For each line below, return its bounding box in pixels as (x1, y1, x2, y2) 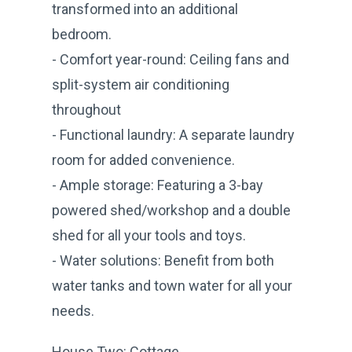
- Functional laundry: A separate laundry (52, 126, 295, 143)
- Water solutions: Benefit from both (52, 251, 274, 269)
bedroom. (52, 25, 112, 42)
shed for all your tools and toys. (52, 226, 246, 244)
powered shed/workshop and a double (52, 201, 291, 218)
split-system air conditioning (52, 75, 229, 93)
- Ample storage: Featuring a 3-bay (52, 176, 263, 193)
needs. (52, 302, 94, 319)
